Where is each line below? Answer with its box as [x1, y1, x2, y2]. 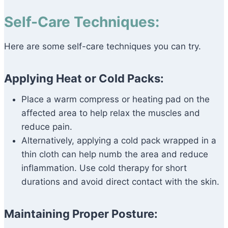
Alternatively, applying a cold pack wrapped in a [21, 135, 216, 146]
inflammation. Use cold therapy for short [21, 163, 187, 174]
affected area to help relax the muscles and [21, 108, 200, 119]
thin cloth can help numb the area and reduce [21, 149, 208, 160]
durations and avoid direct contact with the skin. [21, 177, 219, 187]
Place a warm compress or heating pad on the [21, 94, 210, 105]
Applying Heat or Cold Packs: [4, 72, 164, 85]
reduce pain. [21, 122, 72, 132]
